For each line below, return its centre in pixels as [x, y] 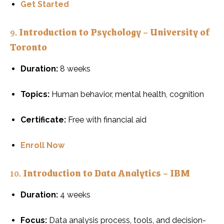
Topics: [35, 94]
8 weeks [74, 68]
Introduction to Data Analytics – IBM [106, 172]
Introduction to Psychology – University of [114, 31]
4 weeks [74, 194]
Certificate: [43, 119]
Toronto [28, 46]
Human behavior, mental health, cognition [127, 94]
